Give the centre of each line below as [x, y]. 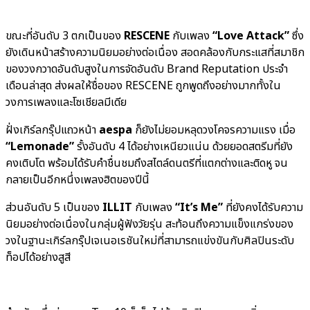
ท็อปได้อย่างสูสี [38, 257]
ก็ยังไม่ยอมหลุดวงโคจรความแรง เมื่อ [214, 130]
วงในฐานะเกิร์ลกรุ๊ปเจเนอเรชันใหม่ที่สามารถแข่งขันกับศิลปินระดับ [150, 240]
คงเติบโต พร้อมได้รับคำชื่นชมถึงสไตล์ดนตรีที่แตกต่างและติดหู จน [147, 163]
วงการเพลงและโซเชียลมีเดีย [66, 102]
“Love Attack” [251, 36]
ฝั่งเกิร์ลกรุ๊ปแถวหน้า [52, 130]
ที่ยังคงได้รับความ [263, 207]
